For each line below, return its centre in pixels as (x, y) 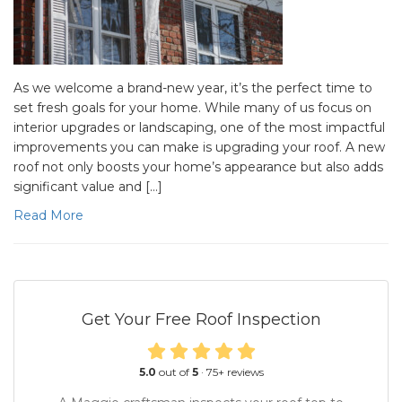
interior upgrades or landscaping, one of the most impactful (199, 127)
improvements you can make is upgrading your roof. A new (199, 147)
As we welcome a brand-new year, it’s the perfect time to (193, 88)
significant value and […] (88, 187)
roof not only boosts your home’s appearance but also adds (198, 167)
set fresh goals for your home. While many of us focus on (192, 108)
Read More (48, 215)
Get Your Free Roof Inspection (201, 319)
